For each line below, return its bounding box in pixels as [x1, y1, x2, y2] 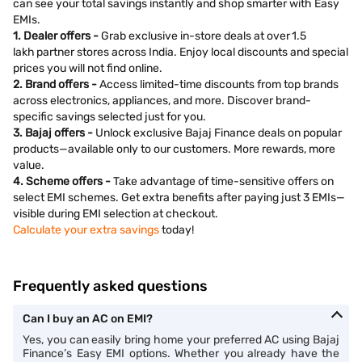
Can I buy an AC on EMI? [23, 312, 153, 326]
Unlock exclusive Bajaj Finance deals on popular [95, 126, 342, 140]
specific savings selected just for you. [13, 110, 206, 124]
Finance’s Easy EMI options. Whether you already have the [23, 347, 339, 360]
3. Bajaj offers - [13, 126, 95, 140]
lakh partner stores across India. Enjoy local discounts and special [13, 45, 348, 59]
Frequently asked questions [13, 277, 208, 295]
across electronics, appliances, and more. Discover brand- [13, 94, 311, 107]
